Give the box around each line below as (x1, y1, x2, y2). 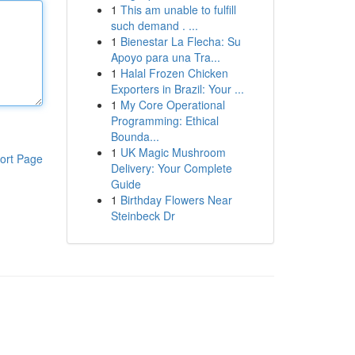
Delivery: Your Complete (110, 160, 232, 176)
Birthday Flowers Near (120, 192, 232, 208)
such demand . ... (110, 17, 198, 33)
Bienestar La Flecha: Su (120, 33, 241, 49)
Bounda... (110, 128, 159, 144)
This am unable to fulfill (120, 2, 236, 17)
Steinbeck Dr (110, 208, 175, 223)
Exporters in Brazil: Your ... (110, 81, 244, 97)
